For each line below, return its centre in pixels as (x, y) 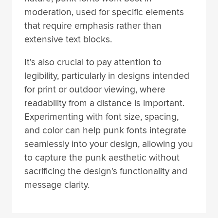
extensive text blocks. (68, 39)
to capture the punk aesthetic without (102, 158)
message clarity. (57, 185)
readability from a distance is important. (104, 103)
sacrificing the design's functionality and (106, 172)
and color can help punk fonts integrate (105, 131)
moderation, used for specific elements (104, 12)
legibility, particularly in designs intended (107, 76)
